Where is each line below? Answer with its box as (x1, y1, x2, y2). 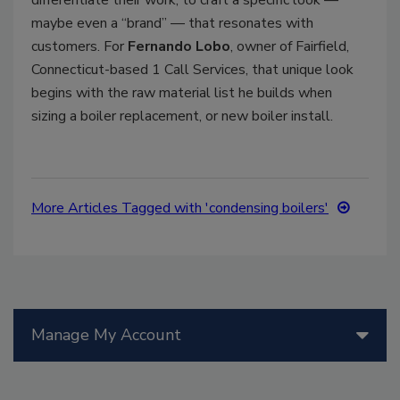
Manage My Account (31, 323, 181, 346)
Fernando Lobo (128, 36, 230, 56)
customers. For (31, 36, 128, 56)
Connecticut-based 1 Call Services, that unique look (31, 59, 354, 79)
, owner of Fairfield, (230, 36, 349, 56)
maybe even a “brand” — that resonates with (31, 12, 313, 33)
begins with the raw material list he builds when (31, 82, 332, 103)
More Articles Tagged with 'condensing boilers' (31, 197, 329, 218)
